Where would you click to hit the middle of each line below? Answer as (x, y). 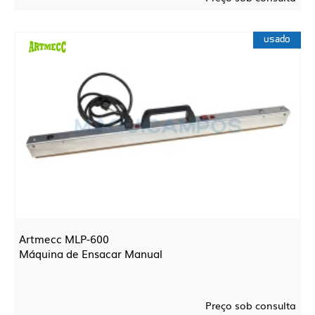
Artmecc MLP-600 (64, 238)
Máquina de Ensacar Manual (91, 253)
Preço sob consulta (251, 305)
